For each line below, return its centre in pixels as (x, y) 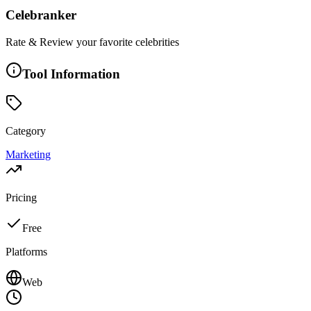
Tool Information (71, 74)
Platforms (26, 252)
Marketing (28, 155)
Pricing (21, 198)
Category (26, 131)
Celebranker (41, 15)
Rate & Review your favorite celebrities (92, 42)
